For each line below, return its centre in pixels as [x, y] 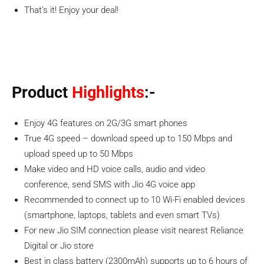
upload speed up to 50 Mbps [79, 154]
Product [42, 93]
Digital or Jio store [59, 246]
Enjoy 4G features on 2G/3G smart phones [106, 123]
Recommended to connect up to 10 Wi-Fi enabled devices [135, 200]
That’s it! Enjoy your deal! [71, 10]
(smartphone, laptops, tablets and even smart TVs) [122, 215]
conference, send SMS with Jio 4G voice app [110, 184]
